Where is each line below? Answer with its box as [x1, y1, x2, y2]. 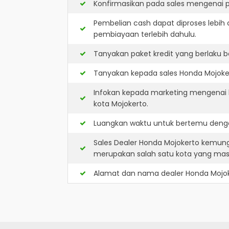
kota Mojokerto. [94, 99, 148, 109]
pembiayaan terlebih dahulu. [94, 29, 196, 39]
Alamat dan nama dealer [94, 168, 186, 178]
